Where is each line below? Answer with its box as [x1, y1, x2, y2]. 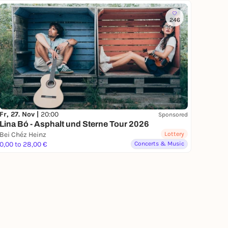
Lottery [164, 130, 184, 138]
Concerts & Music [134, 140, 184, 148]
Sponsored [158, 110, 188, 118]
